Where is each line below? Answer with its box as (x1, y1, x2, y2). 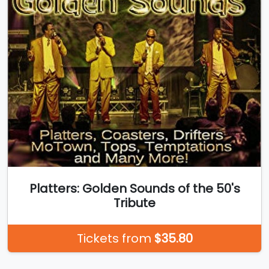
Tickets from (76, 229, 154, 247)
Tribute (113, 194, 156, 211)
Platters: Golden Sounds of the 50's (29, 180, 240, 197)
